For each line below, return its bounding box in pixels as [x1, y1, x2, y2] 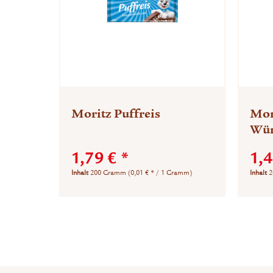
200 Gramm [90, 168, 129, 177]
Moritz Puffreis [71, 105, 161, 121]
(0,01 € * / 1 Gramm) [128, 168, 193, 177]
